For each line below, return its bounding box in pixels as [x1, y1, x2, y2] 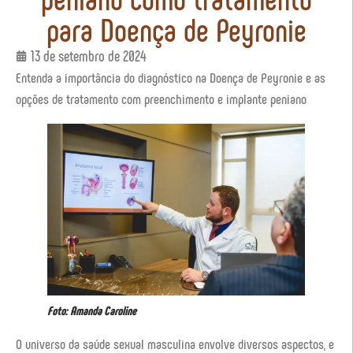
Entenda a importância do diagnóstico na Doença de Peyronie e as [16, 69, 325, 87]
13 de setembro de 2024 [31, 46, 147, 65]
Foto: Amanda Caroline [47, 303, 136, 318]
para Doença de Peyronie [46, 10, 307, 49]
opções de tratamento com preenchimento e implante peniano [16, 90, 307, 108]
